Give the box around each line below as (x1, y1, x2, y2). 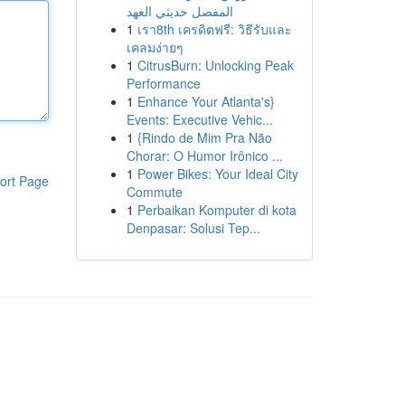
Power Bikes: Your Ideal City (137, 165, 298, 183)
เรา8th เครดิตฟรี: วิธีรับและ (137, 20, 292, 38)
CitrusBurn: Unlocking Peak (137, 56, 294, 74)
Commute (126, 183, 183, 201)
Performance (126, 74, 201, 92)
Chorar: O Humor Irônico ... (126, 146, 283, 165)
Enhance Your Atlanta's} (137, 92, 275, 110)
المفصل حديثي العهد (126, 2, 233, 20)
